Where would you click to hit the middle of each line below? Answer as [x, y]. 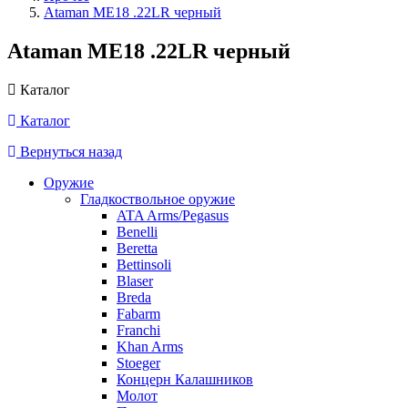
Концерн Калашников [185, 379]
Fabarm [138, 313]
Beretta [137, 248]
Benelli [137, 231]
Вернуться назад [69, 151]
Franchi [138, 330]
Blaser [135, 280]
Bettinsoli [144, 264]
